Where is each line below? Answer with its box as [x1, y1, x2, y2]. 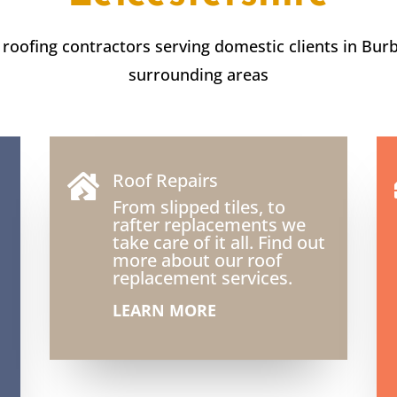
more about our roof [112, 248, 282, 273]
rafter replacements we [112, 213, 306, 237]
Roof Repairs [112, 168, 218, 193]
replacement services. [112, 266, 292, 291]
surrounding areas [128, 64, 269, 86]
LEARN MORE [112, 300, 216, 322]
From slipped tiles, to [112, 195, 285, 220]
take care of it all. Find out [112, 230, 325, 255]
